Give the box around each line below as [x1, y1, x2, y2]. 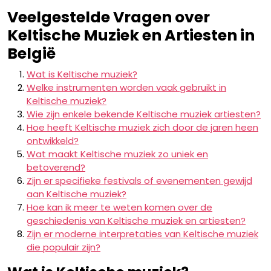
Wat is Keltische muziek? [27, 68, 137, 80]
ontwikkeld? [27, 134, 79, 147]
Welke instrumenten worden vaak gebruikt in [27, 81, 226, 94]
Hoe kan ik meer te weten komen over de [27, 201, 212, 214]
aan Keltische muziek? [27, 188, 126, 200]
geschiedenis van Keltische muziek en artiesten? [27, 214, 246, 227]
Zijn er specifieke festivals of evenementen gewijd [27, 174, 252, 187]
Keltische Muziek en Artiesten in [7, 25, 255, 46]
